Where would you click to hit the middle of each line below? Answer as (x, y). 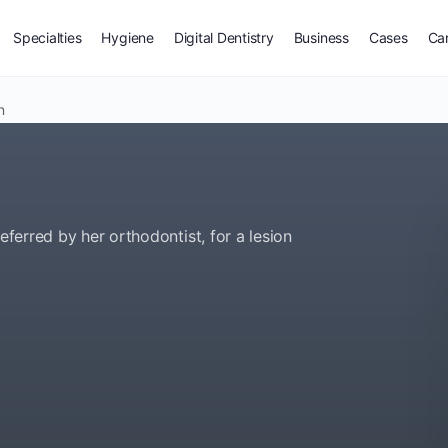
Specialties (47, 37)
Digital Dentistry (223, 37)
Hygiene (127, 37)
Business (321, 37)
